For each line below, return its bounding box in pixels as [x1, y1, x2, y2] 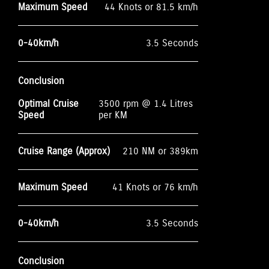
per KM [98, 109, 127, 122]
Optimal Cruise [18, 97, 79, 110]
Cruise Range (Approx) [18, 145, 110, 158]
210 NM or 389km [122, 145, 198, 158]
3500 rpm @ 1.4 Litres [98, 97, 193, 110]
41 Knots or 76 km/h [112, 181, 198, 194]
